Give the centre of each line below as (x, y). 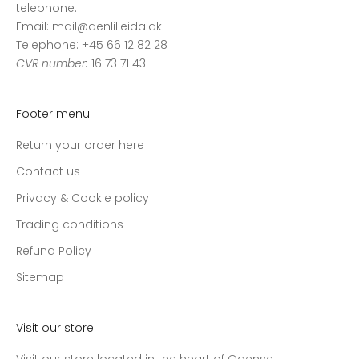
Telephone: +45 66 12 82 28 (92, 44)
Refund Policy (54, 250)
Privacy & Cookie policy (83, 198)
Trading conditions (70, 224)
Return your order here (80, 145)
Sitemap (40, 277)
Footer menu (53, 113)
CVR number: (52, 63)
